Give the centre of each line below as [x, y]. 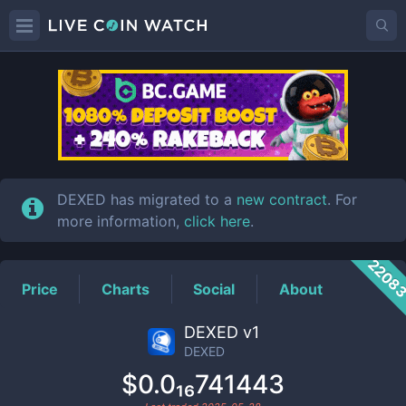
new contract [282, 199]
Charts [126, 289]
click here [217, 221]
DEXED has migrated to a [147, 199]
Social [214, 289]
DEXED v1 [221, 332]
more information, [121, 221]
